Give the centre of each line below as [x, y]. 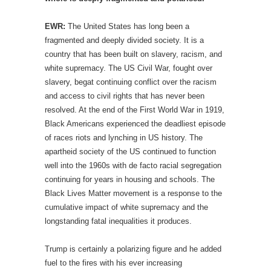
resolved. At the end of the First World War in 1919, [135, 110]
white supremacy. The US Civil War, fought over [129, 68]
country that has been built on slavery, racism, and [133, 54]
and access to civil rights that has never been [125, 96]
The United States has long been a [127, 27]
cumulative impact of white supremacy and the [126, 207]
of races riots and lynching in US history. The [124, 138]
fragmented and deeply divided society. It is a [124, 41]
